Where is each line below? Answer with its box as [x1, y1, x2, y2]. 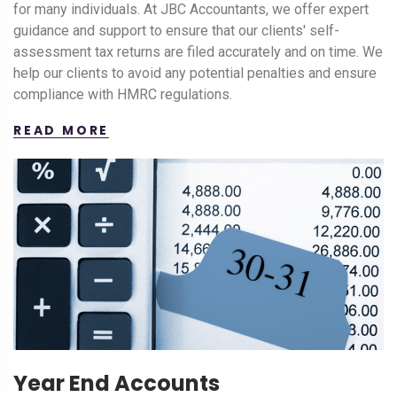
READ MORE [13, 121, 110, 140]
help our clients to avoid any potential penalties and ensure [13, 65, 377, 82]
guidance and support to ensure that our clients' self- [13, 22, 339, 40]
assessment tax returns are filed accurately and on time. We [13, 43, 383, 61]
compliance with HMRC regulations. [13, 86, 232, 104]
